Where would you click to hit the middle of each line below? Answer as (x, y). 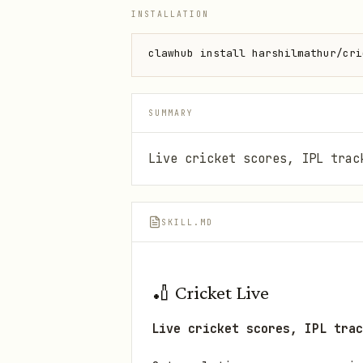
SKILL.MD (187, 222)
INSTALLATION (170, 14)
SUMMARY (171, 113)
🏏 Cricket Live (210, 292)
